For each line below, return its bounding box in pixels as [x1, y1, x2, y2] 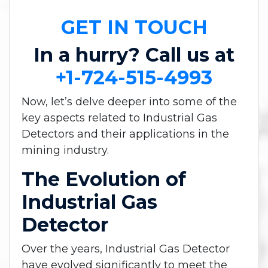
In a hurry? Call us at [33, 42, 234, 66]
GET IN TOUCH [60, 15, 208, 39]
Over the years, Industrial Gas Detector [22, 242, 230, 255]
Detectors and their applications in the [22, 127, 229, 141]
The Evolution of [22, 167, 186, 191]
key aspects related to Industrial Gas [22, 111, 217, 124]
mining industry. [22, 143, 109, 157]
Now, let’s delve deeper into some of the [22, 95, 237, 108]
